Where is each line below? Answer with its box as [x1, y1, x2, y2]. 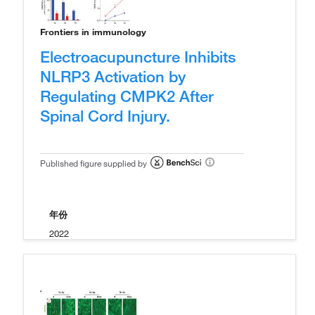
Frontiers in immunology [40, 25, 146, 37]
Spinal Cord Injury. [40, 105, 170, 125]
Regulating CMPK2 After [40, 85, 214, 105]
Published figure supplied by [40, 157, 147, 169]
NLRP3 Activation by [40, 65, 186, 86]
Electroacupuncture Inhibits [40, 46, 236, 66]
